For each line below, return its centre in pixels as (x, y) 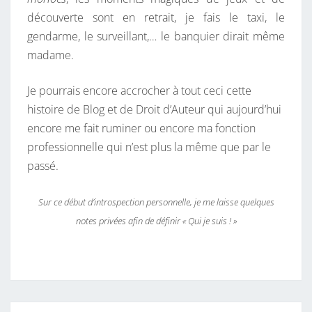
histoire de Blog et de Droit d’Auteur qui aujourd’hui (154, 110)
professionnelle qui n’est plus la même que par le (149, 147)
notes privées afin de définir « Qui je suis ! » (156, 221)
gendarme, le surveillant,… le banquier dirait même (156, 37)
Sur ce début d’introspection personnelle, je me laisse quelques (156, 202)
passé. (43, 166)
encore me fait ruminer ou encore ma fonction (141, 128)
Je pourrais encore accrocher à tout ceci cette (139, 91)
